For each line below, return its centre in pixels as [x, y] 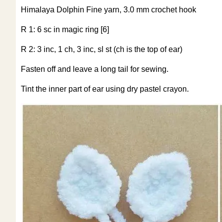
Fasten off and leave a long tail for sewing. [95, 69]
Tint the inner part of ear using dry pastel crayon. [105, 89]
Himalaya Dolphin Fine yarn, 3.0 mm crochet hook [109, 9]
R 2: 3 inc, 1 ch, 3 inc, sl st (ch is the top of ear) [102, 49]
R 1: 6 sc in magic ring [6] [65, 29]
